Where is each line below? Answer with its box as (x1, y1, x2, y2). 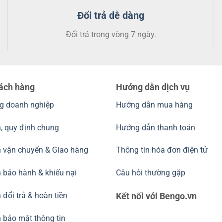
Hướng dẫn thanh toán (115, 122, 195, 132)
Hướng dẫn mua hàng (115, 100, 195, 110)
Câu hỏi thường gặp (115, 168, 185, 178)
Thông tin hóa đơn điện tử (115, 145, 208, 155)
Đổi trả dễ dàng (77, 9, 145, 21)
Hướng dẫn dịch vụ (115, 81, 190, 92)
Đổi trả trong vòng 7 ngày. (65, 29, 156, 39)
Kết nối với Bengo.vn (115, 191, 197, 202)
